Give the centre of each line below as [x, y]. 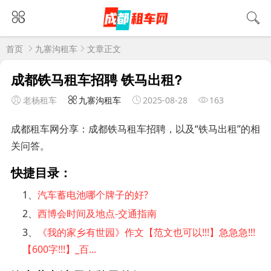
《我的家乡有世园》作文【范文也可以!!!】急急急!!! [147, 232]
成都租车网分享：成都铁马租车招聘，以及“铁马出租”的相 [135, 129]
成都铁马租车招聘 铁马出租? [96, 79]
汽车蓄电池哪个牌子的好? [93, 194]
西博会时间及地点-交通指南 [97, 213]
